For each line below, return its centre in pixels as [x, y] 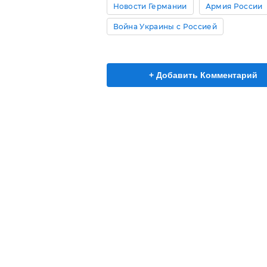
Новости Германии [150, 7]
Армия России [234, 7]
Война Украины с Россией [165, 27]
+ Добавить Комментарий [203, 75]
